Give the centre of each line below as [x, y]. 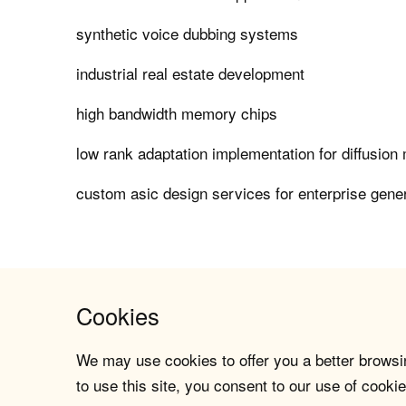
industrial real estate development [191, 73]
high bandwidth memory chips [177, 113]
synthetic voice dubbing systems [188, 34]
